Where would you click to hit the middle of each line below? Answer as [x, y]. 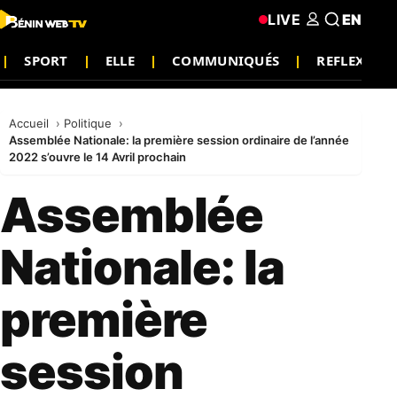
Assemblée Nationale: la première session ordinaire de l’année [179, 140]
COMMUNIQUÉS [226, 60]
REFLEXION [354, 60]
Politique [90, 123]
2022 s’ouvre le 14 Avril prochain [97, 157]
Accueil [31, 123]
